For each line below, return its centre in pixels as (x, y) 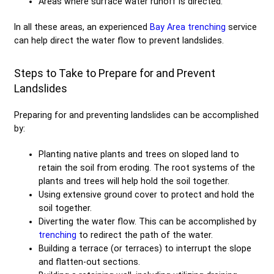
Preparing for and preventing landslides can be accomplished (136, 115)
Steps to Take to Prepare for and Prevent (115, 73)
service (241, 27)
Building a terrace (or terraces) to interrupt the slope (145, 248)
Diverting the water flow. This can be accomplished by (147, 221)
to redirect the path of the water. (145, 235)
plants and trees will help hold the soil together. (134, 181)
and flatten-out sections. (89, 261)
